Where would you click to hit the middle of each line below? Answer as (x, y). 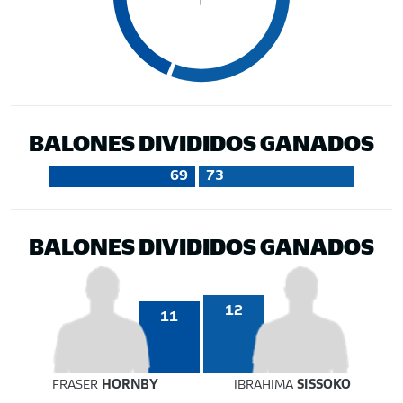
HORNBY (130, 385)
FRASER (76, 385)
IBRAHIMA (266, 385)
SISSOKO (324, 385)
